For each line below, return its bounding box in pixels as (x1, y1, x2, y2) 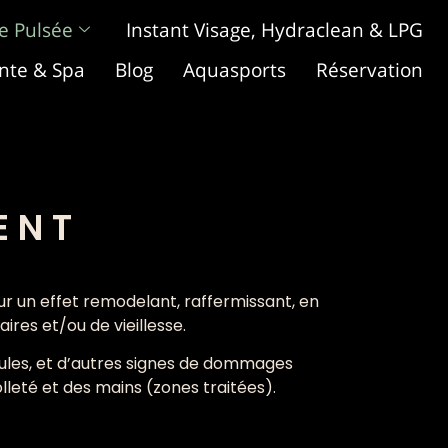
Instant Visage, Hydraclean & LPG (126, 17, 423, 43)
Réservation (316, 57, 423, 83)
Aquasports (183, 57, 286, 83)
